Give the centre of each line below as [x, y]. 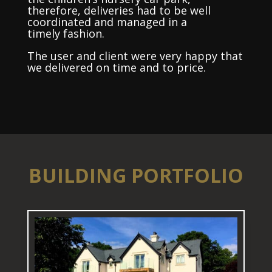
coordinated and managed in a [107, 22]
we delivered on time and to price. [116, 67]
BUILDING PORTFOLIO [136, 175]
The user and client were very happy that [135, 56]
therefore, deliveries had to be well [119, 10]
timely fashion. [66, 33]
